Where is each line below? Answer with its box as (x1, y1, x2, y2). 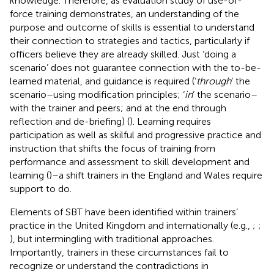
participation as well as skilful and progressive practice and (10, 128, 261, 141)
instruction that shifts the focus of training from (10, 142, 215, 154)
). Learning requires (130, 115, 211, 127)
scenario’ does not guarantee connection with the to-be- (10, 61, 261, 73)
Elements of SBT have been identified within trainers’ (10, 206, 238, 218)
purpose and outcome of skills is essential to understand (10, 21, 254, 33)
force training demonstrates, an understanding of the (10, 7, 239, 20)
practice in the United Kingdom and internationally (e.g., (10, 219, 253, 231)
